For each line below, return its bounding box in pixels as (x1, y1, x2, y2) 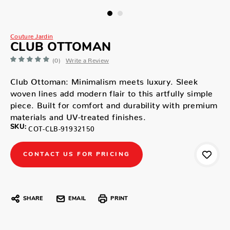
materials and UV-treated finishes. (10, 111, 146, 118)
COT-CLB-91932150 (28, 124, 95, 129)
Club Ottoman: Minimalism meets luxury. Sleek (10, 76, 198, 82)
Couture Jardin (10, 32, 53, 37)
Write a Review (65, 56, 109, 61)
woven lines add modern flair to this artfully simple (10, 88, 213, 94)
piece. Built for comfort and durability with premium (10, 100, 218, 106)
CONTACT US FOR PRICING (23, 151, 130, 158)
